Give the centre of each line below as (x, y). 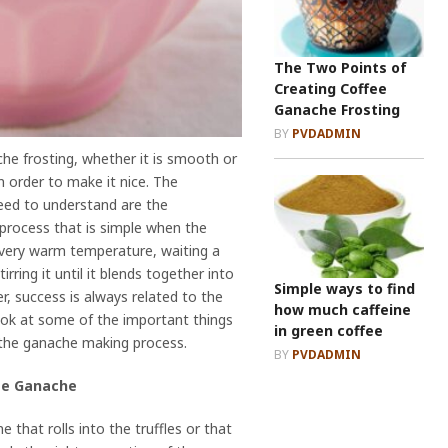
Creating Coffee (330, 88)
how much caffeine (342, 310)
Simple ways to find (344, 289)
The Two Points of (340, 67)
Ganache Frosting (337, 109)
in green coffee (328, 331)
